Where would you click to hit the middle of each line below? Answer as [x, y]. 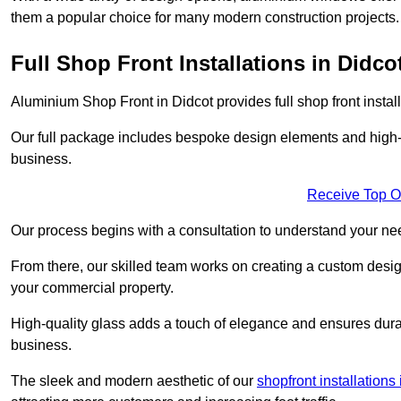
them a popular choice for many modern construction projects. [205, 17]
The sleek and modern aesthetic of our [134, 380]
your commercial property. [92, 287]
